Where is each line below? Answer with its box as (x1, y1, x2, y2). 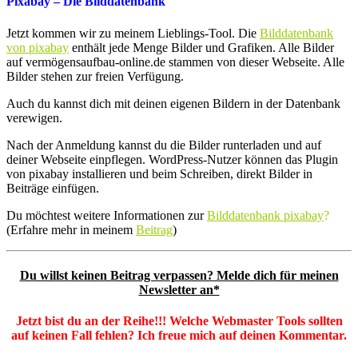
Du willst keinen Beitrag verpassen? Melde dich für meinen (19, 268, 339, 282)
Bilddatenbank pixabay (207, 208, 324, 222)
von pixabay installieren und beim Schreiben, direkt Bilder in (6, 166, 312, 181)
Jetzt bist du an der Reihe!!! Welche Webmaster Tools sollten (15, 314, 343, 328)
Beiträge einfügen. (6, 181, 99, 195)
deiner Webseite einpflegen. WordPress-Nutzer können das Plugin (6, 152, 338, 166)
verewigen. (6, 110, 62, 125)
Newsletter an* (138, 282, 220, 296)
